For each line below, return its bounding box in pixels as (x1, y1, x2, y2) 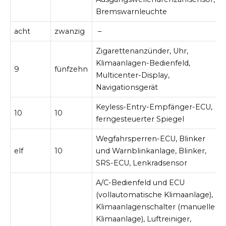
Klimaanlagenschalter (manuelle (96, 202, 215, 211)
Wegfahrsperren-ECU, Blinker (96, 134, 206, 143)
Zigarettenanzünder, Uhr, (96, 46, 189, 55)
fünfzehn (54, 64, 88, 74)
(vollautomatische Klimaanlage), (96, 190, 213, 199)
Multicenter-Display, (96, 70, 170, 80)
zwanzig (54, 26, 85, 36)
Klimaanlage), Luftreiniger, (96, 214, 192, 223)
